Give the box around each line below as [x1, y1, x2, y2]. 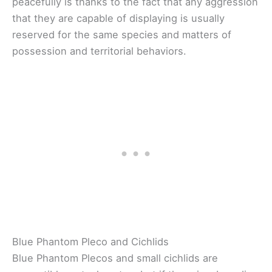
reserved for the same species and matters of [12, 29, 231, 41]
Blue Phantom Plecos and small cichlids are [12, 251, 218, 264]
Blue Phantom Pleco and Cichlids [12, 235, 169, 248]
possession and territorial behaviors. [12, 45, 186, 58]
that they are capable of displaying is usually [12, 12, 225, 25]
